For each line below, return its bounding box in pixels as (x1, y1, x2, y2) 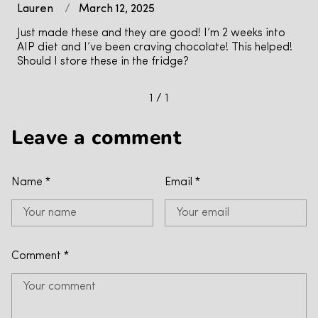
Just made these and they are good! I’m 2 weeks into (17, 28, 285, 40)
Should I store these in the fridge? (17, 56, 189, 68)
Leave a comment (11, 124, 182, 152)
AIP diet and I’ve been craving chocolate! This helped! (17, 42, 292, 54)
